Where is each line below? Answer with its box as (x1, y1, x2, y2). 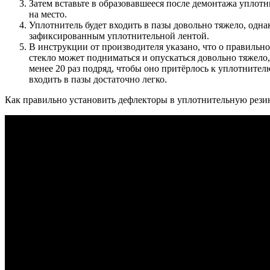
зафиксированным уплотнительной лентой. (29, 30, 209, 41)
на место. (29, 8, 67, 19)
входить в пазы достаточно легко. (29, 74, 167, 84)
